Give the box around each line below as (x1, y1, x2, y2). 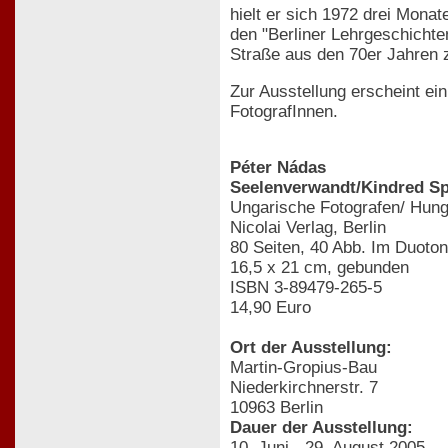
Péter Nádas (230, 158, 326, 178)
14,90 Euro (230, 298, 311, 318)
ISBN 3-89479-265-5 (230, 278, 382, 298)
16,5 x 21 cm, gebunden (230, 258, 409, 278)
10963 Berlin (230, 398, 323, 418)
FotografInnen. (230, 101, 338, 121)
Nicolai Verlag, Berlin (230, 218, 386, 238)
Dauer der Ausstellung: (230, 418, 413, 438)
